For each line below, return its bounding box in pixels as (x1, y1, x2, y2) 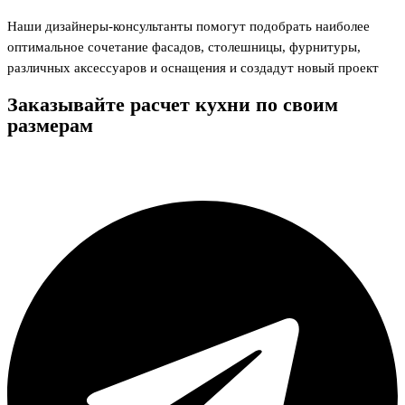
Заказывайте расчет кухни (7, 93, 250, 116)
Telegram (7, 176, 60, 192)
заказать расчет (29, 155, 121, 171)
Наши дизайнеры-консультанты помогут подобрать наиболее (7, 18, 370, 33)
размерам (7, 114, 93, 137)
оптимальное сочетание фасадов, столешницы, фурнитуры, (7, 39, 361, 54)
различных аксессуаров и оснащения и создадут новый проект (7, 60, 382, 75)
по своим (256, 93, 338, 116)
